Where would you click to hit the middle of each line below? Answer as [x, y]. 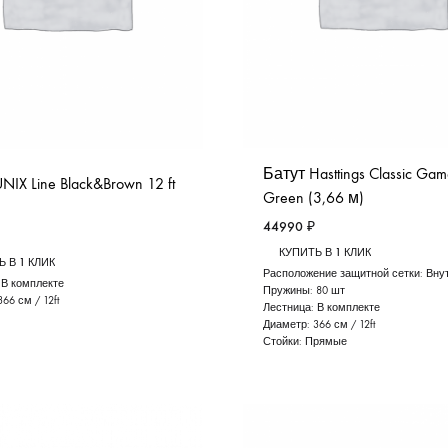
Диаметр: [288, 325]
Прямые [326, 342]
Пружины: [290, 291]
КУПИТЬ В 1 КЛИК [325, 253]
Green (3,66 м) [314, 198]
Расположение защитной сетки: [345, 274]
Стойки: [284, 342]
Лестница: [290, 308]
